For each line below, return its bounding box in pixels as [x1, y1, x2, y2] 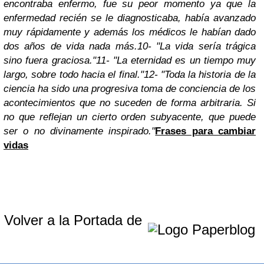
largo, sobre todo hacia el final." [4, 69, 144, 80]
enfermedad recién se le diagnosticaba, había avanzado [4, 12, 256, 24]
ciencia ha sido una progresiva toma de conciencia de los [4, 83, 256, 94]
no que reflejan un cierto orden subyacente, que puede [4, 111, 256, 123]
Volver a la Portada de [4, 212, 146, 228]
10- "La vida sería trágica [137, 41, 256, 52]
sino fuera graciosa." [4, 55, 96, 66]
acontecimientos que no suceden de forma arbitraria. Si [4, 97, 256, 108]
